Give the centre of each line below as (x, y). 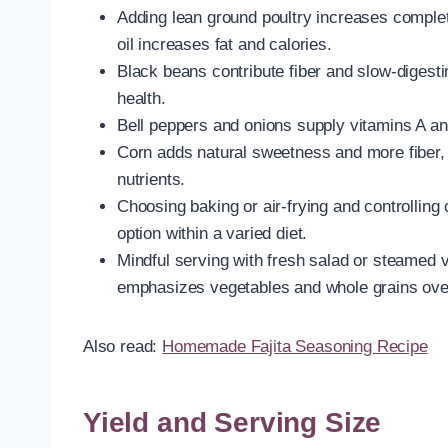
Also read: (123, 346)
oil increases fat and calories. (224, 44)
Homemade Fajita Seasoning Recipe (295, 346)
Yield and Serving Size (232, 422)
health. (141, 98)
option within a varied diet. (212, 233)
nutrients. (151, 179)
